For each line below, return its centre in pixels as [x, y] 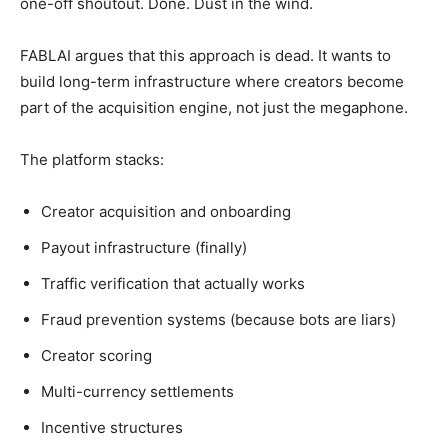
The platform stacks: [92, 159]
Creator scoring [96, 355]
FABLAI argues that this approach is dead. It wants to [205, 55]
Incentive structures [112, 427]
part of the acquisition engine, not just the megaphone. [214, 107]
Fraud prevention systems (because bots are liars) [218, 319]
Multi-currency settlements [137, 391]
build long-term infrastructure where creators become [212, 81]
